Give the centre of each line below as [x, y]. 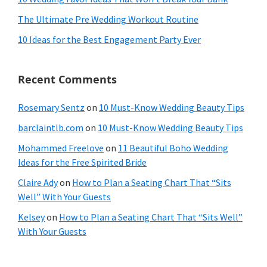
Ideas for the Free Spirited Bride [82, 162]
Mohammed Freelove [61, 148]
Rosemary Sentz [51, 107]
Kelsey [31, 217]
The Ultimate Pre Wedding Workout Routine [108, 19]
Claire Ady [38, 182]
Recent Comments [67, 79]
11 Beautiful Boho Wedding [173, 148]
